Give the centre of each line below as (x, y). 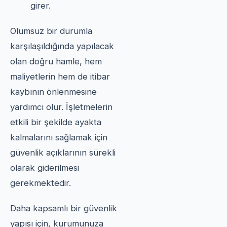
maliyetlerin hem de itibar (60, 76)
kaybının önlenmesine (53, 91)
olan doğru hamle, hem (56, 61)
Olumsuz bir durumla (51, 31)
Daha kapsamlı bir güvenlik (64, 208)
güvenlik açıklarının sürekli (63, 152)
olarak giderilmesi (45, 167)
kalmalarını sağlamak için (59, 137)
